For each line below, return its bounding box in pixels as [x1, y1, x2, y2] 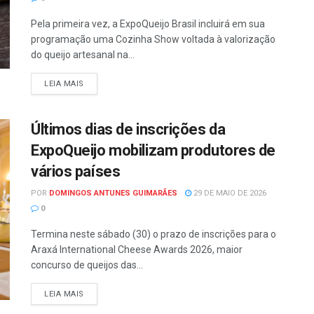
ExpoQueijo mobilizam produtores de [31, 142, 276, 160]
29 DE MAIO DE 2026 [191, 189, 266, 198]
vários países [31, 163, 121, 181]
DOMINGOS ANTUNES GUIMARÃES [49, 189, 177, 198]
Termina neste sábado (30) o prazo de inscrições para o [31, 228, 276, 240]
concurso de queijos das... [31, 259, 143, 271]
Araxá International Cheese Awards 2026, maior [31, 244, 243, 256]
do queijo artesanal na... [31, 49, 135, 61]
